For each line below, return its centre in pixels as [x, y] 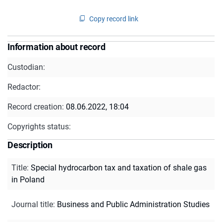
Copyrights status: [39, 126]
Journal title [32, 204]
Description [30, 145]
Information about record [56, 47]
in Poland [28, 179]
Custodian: [26, 67]
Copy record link [114, 19]
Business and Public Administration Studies [133, 204]
